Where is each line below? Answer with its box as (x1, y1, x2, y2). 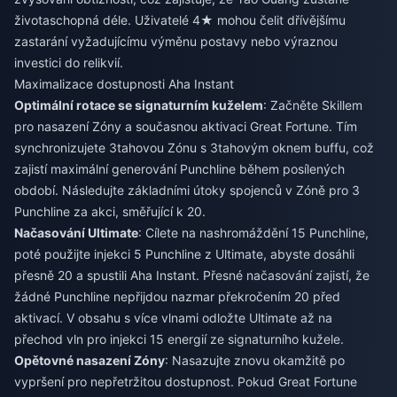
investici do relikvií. (14, 55, 123, 70)
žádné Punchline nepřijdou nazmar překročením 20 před (14, 289, 340, 304)
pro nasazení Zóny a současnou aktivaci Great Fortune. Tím (14, 119, 357, 134)
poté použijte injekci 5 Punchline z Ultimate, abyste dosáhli (14, 246, 354, 261)
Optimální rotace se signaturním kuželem (14, 97, 263, 113)
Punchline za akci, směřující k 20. (14, 204, 206, 219)
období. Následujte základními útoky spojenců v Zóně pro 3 (14, 183, 360, 198)
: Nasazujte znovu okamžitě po (165, 353, 345, 368)
